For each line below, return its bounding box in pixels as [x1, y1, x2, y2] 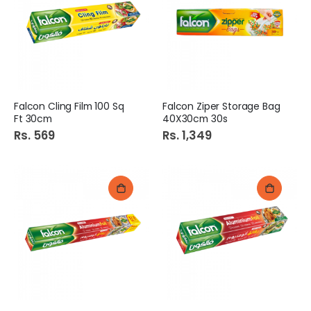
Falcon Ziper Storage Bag [162, 99, 280, 114]
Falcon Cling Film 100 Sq [14, 99, 124, 114]
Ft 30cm [14, 112, 53, 126]
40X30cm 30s [162, 112, 228, 126]
